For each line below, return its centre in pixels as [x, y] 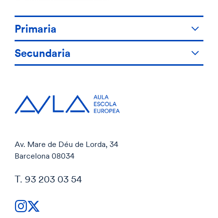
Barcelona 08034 [45, 156]
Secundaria [43, 53]
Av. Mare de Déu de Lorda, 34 [66, 144]
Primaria [36, 29]
